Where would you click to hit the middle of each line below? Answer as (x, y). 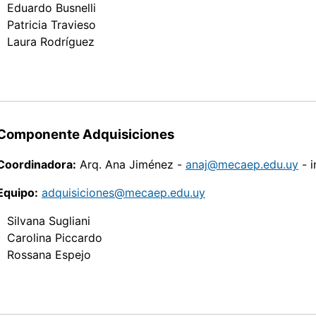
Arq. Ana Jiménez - (131, 165)
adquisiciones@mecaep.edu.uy (123, 193)
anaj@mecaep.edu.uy (242, 165)
